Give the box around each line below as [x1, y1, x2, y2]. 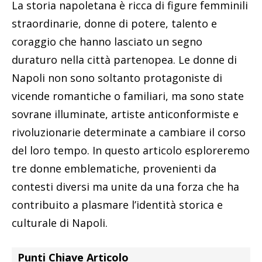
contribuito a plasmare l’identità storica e [12, 197, 223, 212]
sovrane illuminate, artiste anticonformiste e [12, 106, 239, 121]
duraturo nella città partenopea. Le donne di [12, 52, 237, 67]
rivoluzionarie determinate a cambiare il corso [12, 125, 246, 139]
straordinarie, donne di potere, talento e [12, 16, 217, 30]
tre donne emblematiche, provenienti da [12, 161, 216, 175]
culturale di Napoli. [12, 215, 108, 230]
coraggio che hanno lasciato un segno [12, 34, 202, 49]
